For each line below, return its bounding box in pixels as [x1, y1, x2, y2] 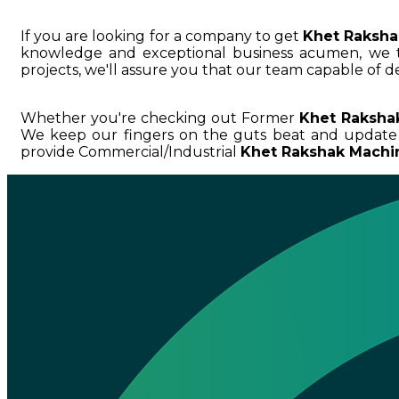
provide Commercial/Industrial [20, 143, 240, 161]
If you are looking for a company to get [20, 28, 304, 45]
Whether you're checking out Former [20, 110, 299, 127]
